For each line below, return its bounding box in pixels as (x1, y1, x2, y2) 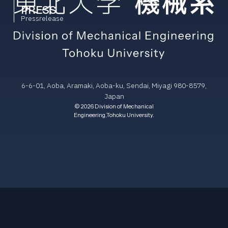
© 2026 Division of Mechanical (74, 102, 154, 110)
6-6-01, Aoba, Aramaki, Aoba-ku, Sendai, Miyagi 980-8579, (21, 80, 207, 91)
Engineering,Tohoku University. (74, 111, 154, 119)
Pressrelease (21, 13, 64, 24)
